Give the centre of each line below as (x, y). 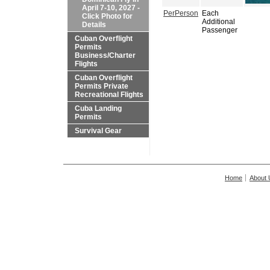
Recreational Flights (109, 95)
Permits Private (102, 86)
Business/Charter (105, 55)
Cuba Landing (98, 108)
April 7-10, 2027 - (111, 8)
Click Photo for (107, 16)
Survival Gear (98, 131)
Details (94, 25)
